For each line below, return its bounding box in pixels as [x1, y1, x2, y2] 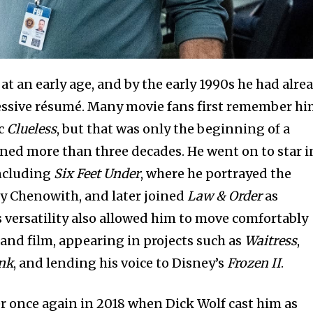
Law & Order [187, 187, 263, 204]
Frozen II [227, 254, 282, 271]
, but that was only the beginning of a [57, 120, 291, 137]
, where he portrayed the [140, 165, 292, 182]
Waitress [245, 232, 298, 249]
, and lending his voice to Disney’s [13, 254, 228, 271]
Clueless [7, 120, 57, 137]
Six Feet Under [54, 165, 141, 182]
